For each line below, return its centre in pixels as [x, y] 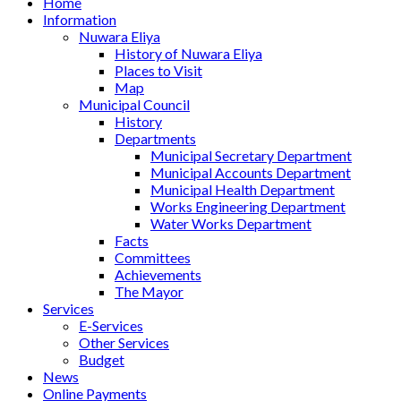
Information [80, 20]
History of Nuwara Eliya [188, 54]
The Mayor [149, 292]
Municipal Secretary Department [251, 156]
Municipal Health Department [243, 190]
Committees [153, 258]
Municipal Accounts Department [251, 173]
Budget [102, 360]
